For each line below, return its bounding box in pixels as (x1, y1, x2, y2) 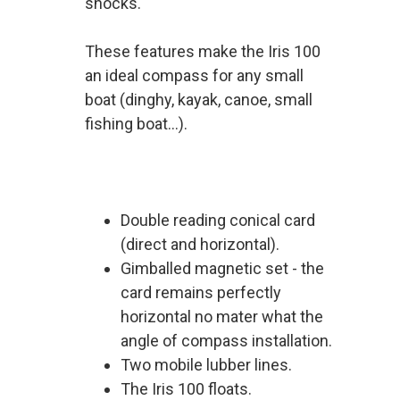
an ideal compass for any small (85, 66, 304, 85)
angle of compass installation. (121, 331, 332, 350)
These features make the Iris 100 (85, 42, 321, 61)
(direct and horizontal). (121, 235, 279, 254)
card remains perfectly (121, 283, 281, 302)
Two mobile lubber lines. (121, 355, 292, 374)
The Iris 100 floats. (121, 379, 252, 398)
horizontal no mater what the (121, 307, 323, 326)
